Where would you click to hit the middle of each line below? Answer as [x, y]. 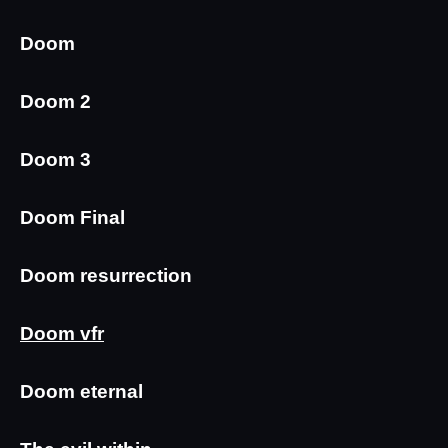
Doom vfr [62, 334]
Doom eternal [81, 392]
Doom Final [72, 218]
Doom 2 [55, 102]
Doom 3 [55, 160]
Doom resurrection [106, 276]
